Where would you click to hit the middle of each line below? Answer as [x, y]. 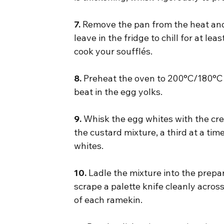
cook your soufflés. [113, 51]
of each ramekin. [108, 200]
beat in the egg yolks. [118, 92]
